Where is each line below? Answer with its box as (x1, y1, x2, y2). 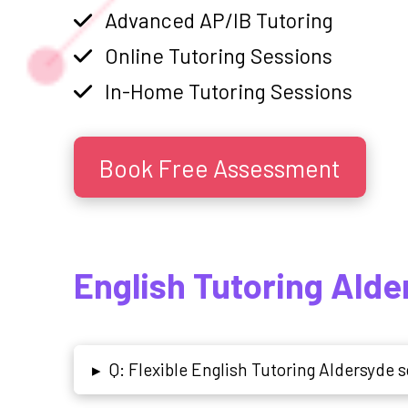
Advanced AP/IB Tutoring (105, 6, 334, 33)
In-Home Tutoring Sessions (105, 77, 353, 104)
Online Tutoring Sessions (105, 42, 333, 68)
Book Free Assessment (98, 152, 342, 182)
